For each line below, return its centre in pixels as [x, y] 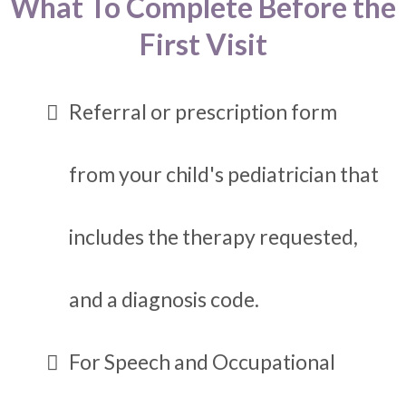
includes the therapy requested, [213, 237]
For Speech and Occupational [202, 362]
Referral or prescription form [203, 112]
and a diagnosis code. [164, 300]
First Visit [203, 44]
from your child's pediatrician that [224, 174]
